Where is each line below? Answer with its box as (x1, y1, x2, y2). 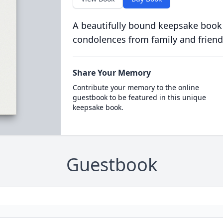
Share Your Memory (72, 67, 151, 78)
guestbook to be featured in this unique (72, 93, 206, 102)
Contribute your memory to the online (72, 83, 199, 92)
